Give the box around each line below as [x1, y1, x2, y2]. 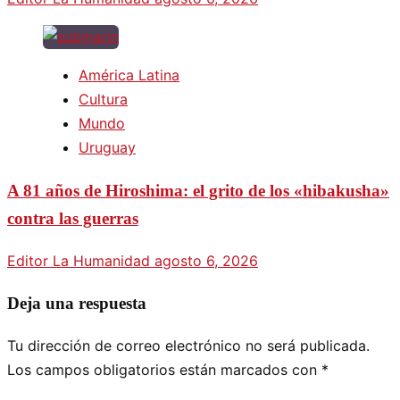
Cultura [79, 90, 128, 109]
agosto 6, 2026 [154, 251, 258, 270]
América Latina [79, 66, 179, 85]
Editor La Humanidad [7, 251, 154, 270]
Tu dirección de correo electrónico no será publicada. [7, 337, 370, 355]
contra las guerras [7, 208, 138, 228]
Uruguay [79, 138, 136, 157]
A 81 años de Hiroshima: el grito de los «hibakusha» [7, 180, 389, 200]
